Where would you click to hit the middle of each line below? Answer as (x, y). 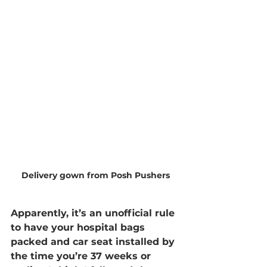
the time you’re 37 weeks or (82, 256)
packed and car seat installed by (94, 242)
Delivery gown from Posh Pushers (95, 175)
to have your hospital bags (79, 227)
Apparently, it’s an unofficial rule (94, 213)
